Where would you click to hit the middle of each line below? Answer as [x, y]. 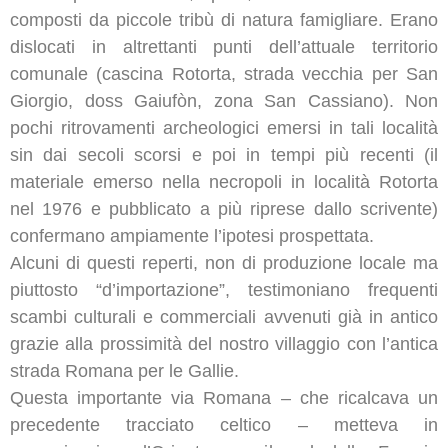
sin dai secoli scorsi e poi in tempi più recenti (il [224, 154]
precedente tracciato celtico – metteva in [224, 424]
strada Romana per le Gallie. [124, 370]
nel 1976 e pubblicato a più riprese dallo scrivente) [224, 208]
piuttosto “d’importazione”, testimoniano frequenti [224, 289]
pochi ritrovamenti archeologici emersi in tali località [224, 127]
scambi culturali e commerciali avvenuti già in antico [224, 316]
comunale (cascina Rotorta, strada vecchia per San [224, 73]
